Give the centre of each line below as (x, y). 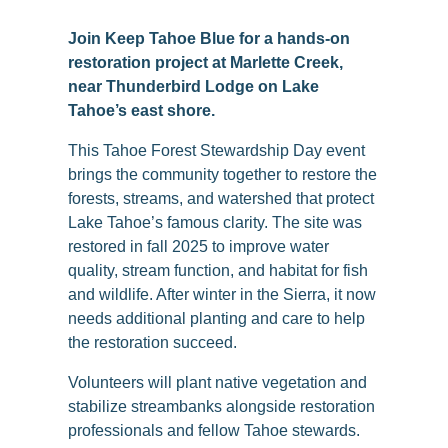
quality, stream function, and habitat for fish (218, 270)
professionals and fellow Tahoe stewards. (214, 430)
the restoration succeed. (152, 342)
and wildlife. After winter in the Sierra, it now (222, 294)
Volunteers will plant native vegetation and (217, 382)
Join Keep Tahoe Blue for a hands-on (209, 38)
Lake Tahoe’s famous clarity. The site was (215, 222)
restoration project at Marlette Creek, (205, 62)
